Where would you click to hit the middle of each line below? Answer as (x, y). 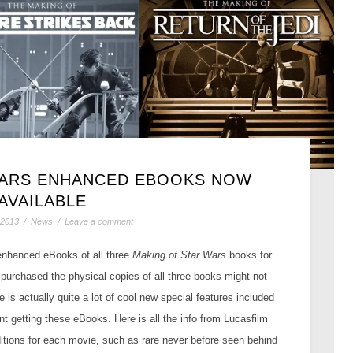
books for (249, 255)
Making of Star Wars (179, 255)
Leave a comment (98, 222)
